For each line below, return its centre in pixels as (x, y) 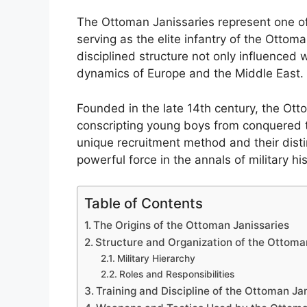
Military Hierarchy (156, 259)
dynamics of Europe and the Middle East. (190, 74)
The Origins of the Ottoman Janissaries (192, 225)
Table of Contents (144, 204)
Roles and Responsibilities (176, 274)
